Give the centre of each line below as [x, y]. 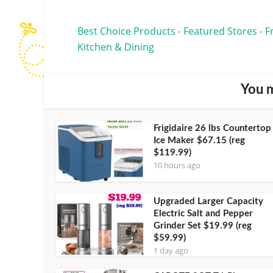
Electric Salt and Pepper [203, 213]
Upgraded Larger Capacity [208, 201]
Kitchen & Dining [116, 47]
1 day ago [171, 250]
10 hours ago [177, 165]
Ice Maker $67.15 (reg [199, 140]
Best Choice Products [126, 31]
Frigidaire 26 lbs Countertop [212, 128]
